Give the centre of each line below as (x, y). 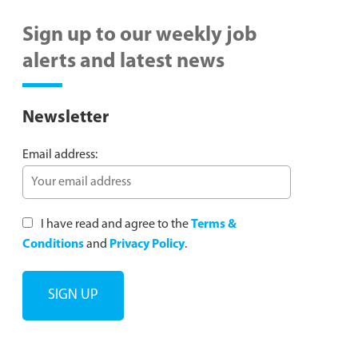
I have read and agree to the (115, 225)
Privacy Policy (147, 245)
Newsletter (66, 118)
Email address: (60, 155)
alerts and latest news (123, 62)
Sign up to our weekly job (140, 36)
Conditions (53, 245)
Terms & (214, 225)
